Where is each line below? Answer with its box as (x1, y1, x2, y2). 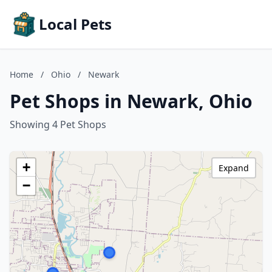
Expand (219, 162, 249, 174)
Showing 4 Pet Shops (10, 118, 106, 131)
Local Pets (39, 14, 112, 34)
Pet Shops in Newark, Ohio (10, 89, 253, 114)
